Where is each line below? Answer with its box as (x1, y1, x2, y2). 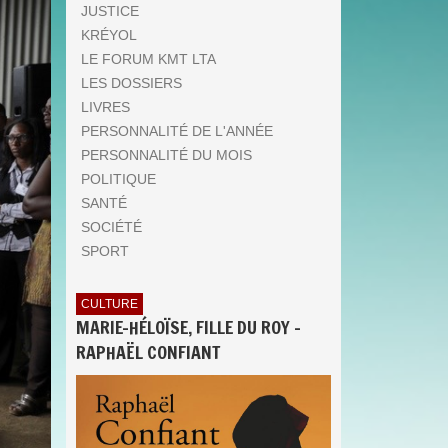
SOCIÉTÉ (81, 219, 142, 235)
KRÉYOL (81, 27, 137, 43)
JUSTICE (81, 3, 139, 19)
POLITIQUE (81, 171, 156, 187)
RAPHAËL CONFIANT (76, 339, 220, 365)
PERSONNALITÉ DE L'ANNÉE (81, 123, 273, 139)
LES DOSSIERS (81, 75, 182, 91)
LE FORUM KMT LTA (81, 51, 216, 67)
